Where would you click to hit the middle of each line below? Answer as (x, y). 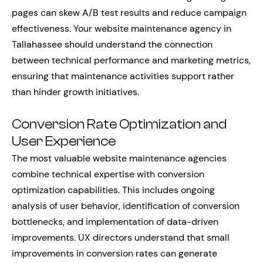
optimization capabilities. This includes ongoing (113, 190)
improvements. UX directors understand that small (121, 237)
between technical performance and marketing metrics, (131, 60)
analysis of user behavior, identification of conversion (126, 206)
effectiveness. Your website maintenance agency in (122, 28)
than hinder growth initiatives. (75, 92)
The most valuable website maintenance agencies (119, 158)
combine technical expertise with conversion (108, 174)
